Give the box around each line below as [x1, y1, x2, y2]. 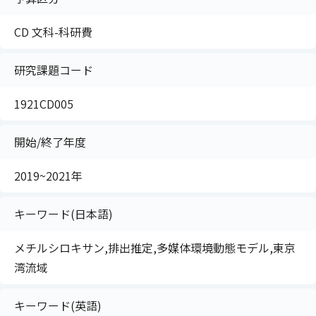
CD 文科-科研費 [14, 23, 92, 40]
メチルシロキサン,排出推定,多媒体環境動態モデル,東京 [14, 239, 296, 256]
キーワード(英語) [14, 297, 102, 314]
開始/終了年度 [14, 133, 86, 150]
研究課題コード [14, 61, 93, 78]
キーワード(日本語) [14, 205, 113, 222]
